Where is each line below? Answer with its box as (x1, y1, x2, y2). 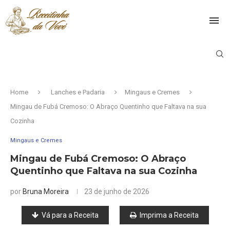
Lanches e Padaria (51, 88, 105, 96)
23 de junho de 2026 (84, 187, 149, 196)
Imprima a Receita (139, 210, 199, 219)
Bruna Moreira (23, 187, 69, 196)
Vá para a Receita (41, 210, 99, 219)
